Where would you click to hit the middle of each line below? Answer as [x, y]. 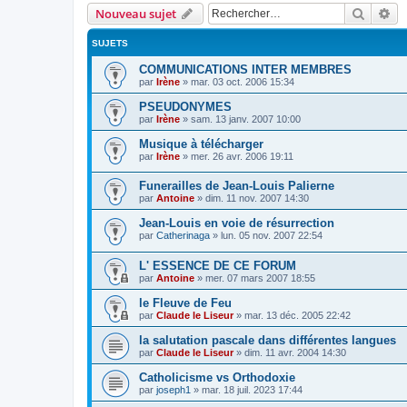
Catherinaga [183, 236]
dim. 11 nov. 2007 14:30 [257, 199]
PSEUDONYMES [185, 106]
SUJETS [110, 43]
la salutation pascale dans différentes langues [268, 340]
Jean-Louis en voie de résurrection [237, 223]
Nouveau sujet [136, 13]
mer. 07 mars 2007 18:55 [260, 278]
